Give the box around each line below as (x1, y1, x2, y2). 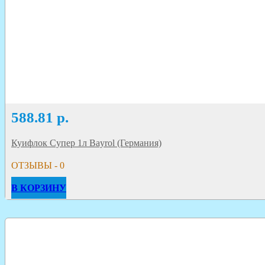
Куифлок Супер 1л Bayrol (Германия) (11, 138, 161, 148)
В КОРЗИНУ (11, 183, 66, 193)
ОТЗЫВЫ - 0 (11, 160, 64, 171)
